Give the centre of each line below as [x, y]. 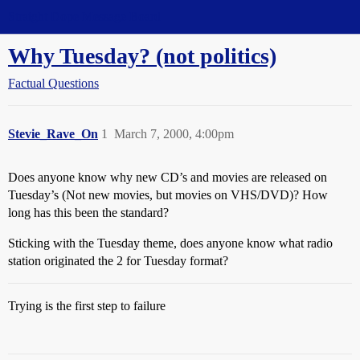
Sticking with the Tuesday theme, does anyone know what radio [170, 243]
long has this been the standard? [88, 213]
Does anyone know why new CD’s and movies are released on [168, 177]
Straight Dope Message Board [84, 16]
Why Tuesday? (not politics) [142, 56]
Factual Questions [53, 83]
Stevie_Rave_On [53, 134]
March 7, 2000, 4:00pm [174, 134]
